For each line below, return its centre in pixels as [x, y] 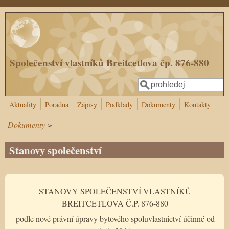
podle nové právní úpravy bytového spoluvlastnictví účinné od [115, 218]
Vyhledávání [166, 93]
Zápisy [87, 105]
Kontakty [197, 105]
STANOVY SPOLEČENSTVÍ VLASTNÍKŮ [115, 191]
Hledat [150, 84]
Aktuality [23, 105]
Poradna [57, 105]
